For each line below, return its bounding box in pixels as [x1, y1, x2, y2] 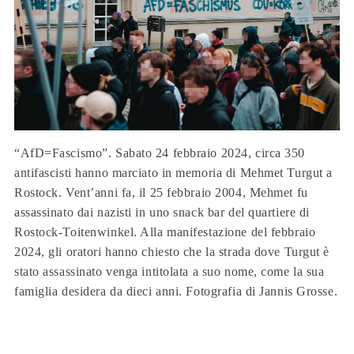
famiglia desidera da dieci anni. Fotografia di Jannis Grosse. [14, 284, 338, 298]
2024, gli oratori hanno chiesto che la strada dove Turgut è [14, 244, 330, 258]
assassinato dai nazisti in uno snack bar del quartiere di [14, 205, 310, 219]
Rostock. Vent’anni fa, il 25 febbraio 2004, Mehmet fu [14, 185, 308, 199]
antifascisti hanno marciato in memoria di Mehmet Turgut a [14, 165, 333, 179]
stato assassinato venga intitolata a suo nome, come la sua [14, 264, 325, 278]
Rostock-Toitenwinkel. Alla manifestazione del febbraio [14, 224, 316, 239]
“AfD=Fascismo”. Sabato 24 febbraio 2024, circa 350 [14, 145, 305, 160]
